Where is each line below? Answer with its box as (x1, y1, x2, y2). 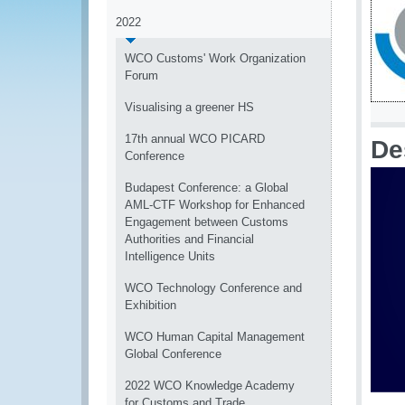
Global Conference (125, 347, 221, 361)
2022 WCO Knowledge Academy (125, 379, 295, 392)
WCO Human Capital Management (125, 330, 305, 344)
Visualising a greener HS (125, 100, 254, 114)
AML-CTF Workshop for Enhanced (125, 198, 305, 212)
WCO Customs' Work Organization (125, 52, 306, 65)
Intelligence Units (125, 250, 215, 263)
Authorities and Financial (125, 232, 254, 246)
